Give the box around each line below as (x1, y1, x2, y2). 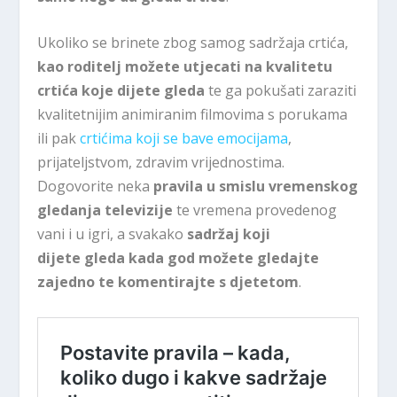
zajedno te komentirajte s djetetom (37, 272, 300, 292)
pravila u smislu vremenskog (153, 176, 359, 197)
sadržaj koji (183, 224, 271, 245)
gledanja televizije (37, 200, 174, 221)
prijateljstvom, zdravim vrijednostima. (37, 152, 285, 173)
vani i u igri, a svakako (37, 224, 184, 245)
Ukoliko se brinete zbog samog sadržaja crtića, (37, 33, 349, 53)
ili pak (37, 128, 81, 149)
